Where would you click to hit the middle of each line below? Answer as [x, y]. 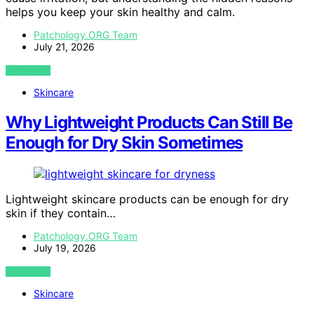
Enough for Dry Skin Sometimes [124, 142]
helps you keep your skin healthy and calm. [120, 12]
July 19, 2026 [65, 247]
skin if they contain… [61, 213]
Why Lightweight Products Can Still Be [149, 122]
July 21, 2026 [64, 46]
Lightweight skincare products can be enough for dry [147, 199]
